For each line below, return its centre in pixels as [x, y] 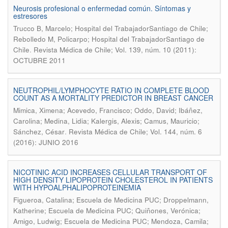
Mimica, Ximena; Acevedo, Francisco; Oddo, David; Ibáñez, [108, 110]
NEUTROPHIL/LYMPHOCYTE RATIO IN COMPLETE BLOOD [111, 90]
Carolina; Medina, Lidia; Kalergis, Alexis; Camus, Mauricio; [106, 121]
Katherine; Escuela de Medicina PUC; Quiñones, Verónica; [107, 210]
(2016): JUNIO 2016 [46, 142]
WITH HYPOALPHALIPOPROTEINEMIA [77, 187]
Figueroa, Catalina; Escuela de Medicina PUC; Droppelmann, [111, 200]
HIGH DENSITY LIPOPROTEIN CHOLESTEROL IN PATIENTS [113, 180]
